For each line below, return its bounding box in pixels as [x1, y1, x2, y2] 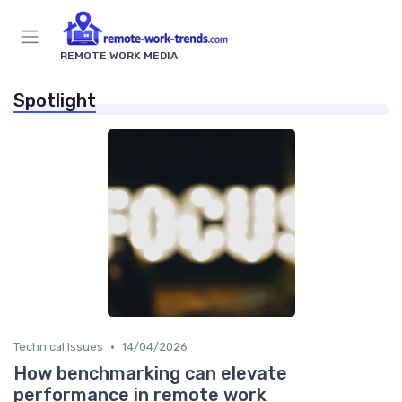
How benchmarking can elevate [13, 363, 287, 385]
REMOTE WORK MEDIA [60, 49, 178, 63]
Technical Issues [13, 340, 103, 354]
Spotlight [13, 90, 96, 112]
